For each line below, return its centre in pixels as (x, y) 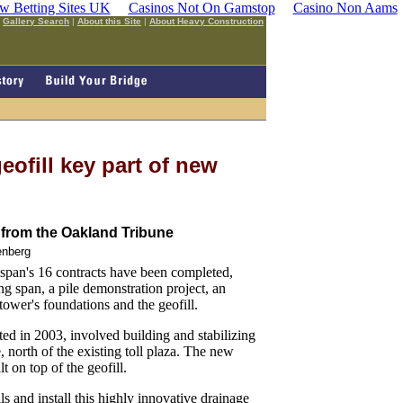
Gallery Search (36, 21)
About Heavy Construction (206, 21)
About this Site (109, 21)
